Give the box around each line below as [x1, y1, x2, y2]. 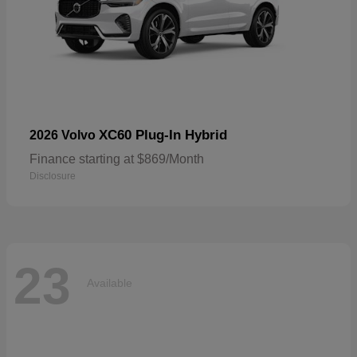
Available [87, 276, 132, 289]
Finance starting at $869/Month [29, 152, 204, 167]
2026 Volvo [29, 128, 99, 143]
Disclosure [29, 171, 76, 182]
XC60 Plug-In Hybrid [99, 127, 227, 143]
